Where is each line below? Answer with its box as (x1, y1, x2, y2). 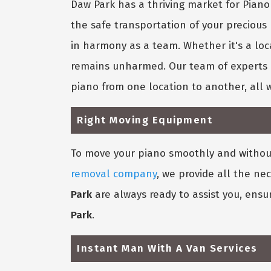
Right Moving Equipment (77, 113, 212, 126)
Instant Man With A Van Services (77, 241, 258, 255)
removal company (71, 167, 157, 180)
